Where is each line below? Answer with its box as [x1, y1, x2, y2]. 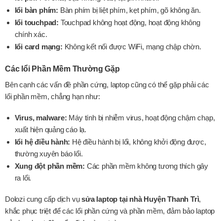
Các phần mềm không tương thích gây [84, 161, 208, 170]
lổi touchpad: [14, 18, 59, 27]
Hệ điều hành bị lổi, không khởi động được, [70, 137, 206, 146]
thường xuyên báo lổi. [14, 149, 83, 158]
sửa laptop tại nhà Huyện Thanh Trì [81, 195, 199, 204]
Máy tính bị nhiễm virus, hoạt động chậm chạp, [67, 113, 215, 122]
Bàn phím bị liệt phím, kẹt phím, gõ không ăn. [58, 6, 201, 15]
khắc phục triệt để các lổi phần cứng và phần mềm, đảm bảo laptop [5, 207, 215, 216]
